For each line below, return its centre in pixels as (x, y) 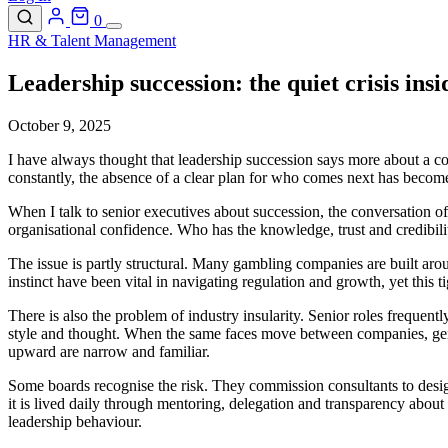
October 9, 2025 (59, 125)
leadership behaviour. (75, 421)
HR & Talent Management (92, 40)
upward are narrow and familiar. (109, 351)
